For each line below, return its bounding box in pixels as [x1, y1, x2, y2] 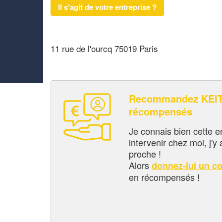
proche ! [129, 147, 161, 160]
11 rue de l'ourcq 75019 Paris [51, 42, 158, 55]
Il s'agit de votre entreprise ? [58, 1, 157, 12]
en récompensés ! [129, 170, 200, 183]
